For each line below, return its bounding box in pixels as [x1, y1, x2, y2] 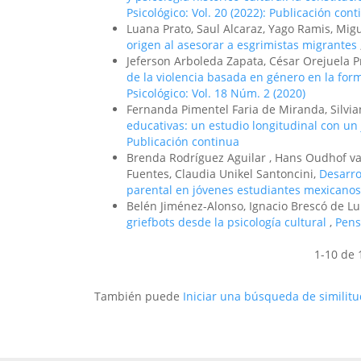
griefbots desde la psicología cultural [127, 214, 330, 230]
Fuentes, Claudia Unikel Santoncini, [127, 166, 319, 181]
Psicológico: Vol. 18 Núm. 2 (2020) [127, 85, 305, 101]
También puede [94, 288, 183, 304]
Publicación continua [127, 134, 239, 149]
